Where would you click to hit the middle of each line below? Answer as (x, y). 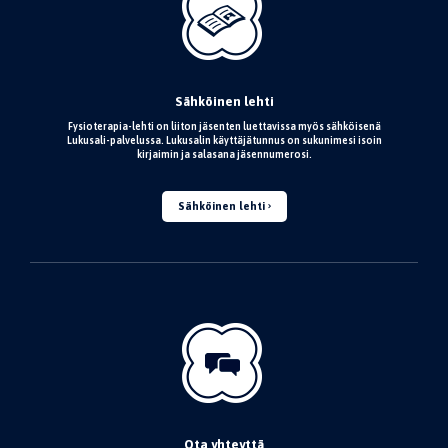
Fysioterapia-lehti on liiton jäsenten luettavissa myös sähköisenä (224, 126)
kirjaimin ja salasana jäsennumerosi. (224, 154)
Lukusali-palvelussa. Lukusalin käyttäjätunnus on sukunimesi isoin (224, 140)
